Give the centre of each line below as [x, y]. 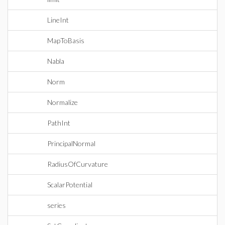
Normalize [63, 102]
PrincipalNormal [71, 143]
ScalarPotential [70, 185]
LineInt [58, 20]
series [57, 205]
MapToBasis [66, 40]
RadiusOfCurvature [78, 164]
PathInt [59, 123]
